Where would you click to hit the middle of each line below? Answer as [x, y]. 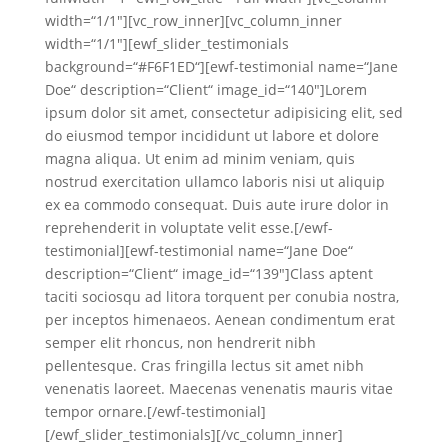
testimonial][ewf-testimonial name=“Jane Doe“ [198, 250]
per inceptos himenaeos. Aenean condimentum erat [219, 319]
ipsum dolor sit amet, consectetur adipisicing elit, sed [223, 112]
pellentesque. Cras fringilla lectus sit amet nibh [204, 365]
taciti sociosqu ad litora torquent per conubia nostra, [221, 296]
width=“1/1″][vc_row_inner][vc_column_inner [193, 20]
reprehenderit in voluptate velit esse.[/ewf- [188, 227]
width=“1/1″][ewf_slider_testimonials [166, 43]
